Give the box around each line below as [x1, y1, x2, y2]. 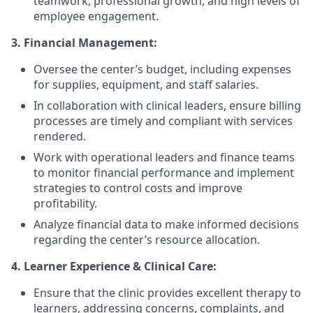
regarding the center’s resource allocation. [34, 232, 260, 247]
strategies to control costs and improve [34, 180, 242, 196]
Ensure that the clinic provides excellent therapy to [34, 285, 301, 300]
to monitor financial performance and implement [34, 165, 294, 180]
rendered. [34, 129, 86, 144]
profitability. [34, 196, 97, 211]
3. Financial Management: [11, 35, 157, 50]
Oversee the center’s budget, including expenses [34, 61, 291, 77]
